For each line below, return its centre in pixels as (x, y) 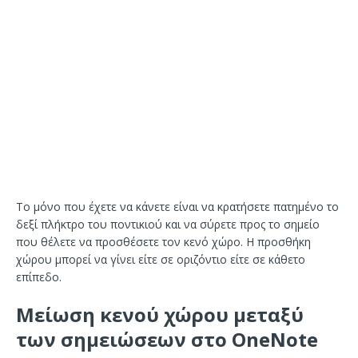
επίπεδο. (39, 277)
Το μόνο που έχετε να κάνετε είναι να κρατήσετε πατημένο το (177, 207)
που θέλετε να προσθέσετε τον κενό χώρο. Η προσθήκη (163, 242)
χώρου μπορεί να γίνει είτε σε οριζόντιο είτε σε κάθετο (161, 260)
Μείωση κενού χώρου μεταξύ (160, 315)
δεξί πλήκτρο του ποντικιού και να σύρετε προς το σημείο (168, 225)
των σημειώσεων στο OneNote (167, 340)
